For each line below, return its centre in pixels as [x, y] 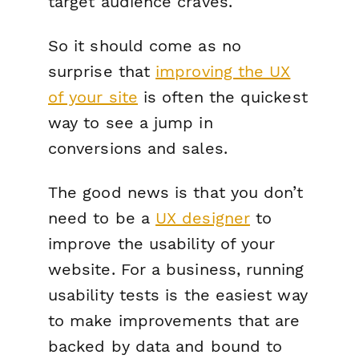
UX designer [203, 218]
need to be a [102, 218]
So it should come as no [145, 46]
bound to [244, 347]
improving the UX [223, 72]
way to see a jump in [131, 123]
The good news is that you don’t [176, 193]
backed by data [112, 347]
